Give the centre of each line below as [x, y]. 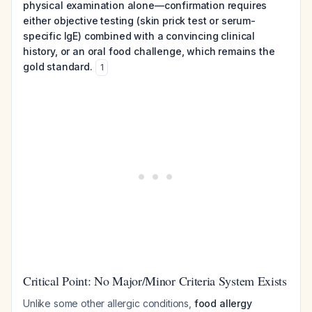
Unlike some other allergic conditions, [109, 303]
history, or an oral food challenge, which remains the [149, 51]
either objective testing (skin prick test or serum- [139, 21]
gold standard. [58, 67]
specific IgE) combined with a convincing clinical [139, 36]
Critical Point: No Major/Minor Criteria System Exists [155, 281]
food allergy [223, 303]
